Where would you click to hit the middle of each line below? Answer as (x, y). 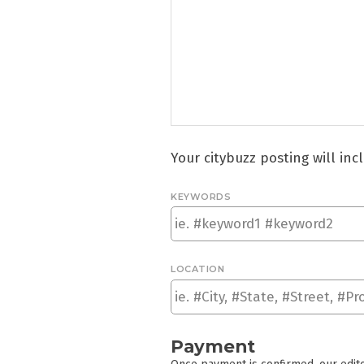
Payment (213, 347)
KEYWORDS (201, 196)
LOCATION (198, 269)
